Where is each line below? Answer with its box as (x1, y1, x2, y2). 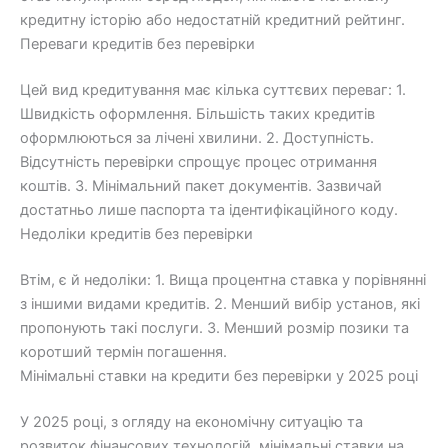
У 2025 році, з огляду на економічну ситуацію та (20, 412, 363, 431)
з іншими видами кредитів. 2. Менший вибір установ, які (20, 294, 420, 313)
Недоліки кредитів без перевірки (20, 224, 253, 243)
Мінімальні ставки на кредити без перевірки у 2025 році (20, 366, 418, 385)
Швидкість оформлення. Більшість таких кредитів (20, 104, 375, 123)
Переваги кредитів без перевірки (20, 35, 255, 54)
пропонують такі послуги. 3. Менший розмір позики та (20, 318, 409, 337)
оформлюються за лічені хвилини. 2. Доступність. (20, 128, 374, 147)
